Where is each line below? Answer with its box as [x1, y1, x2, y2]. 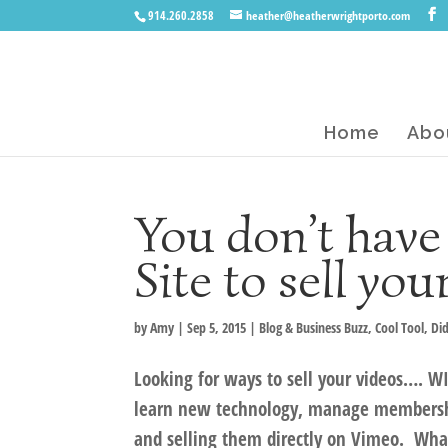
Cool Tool [375, 318, 425, 337]
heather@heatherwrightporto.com [246, 7, 411, 24]
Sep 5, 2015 [187, 318, 247, 337]
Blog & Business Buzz [259, 318, 369, 337]
